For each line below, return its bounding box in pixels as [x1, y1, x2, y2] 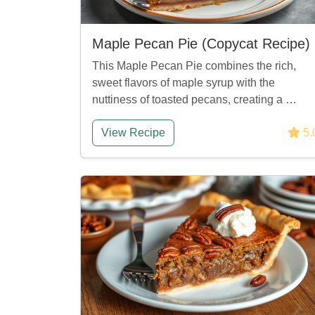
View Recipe [101, 127, 165, 139]
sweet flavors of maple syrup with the [92, 77, 275, 89]
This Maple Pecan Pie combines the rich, [92, 60, 296, 72]
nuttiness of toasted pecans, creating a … [92, 94, 297, 105]
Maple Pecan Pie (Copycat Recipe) [92, 36, 310, 51]
